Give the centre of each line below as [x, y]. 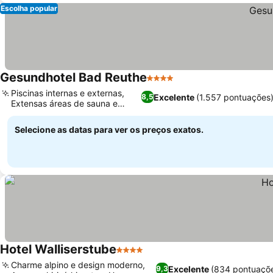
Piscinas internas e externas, [68, 93]
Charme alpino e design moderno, [78, 265]
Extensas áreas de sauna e [64, 103]
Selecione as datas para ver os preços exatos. [109, 129]
